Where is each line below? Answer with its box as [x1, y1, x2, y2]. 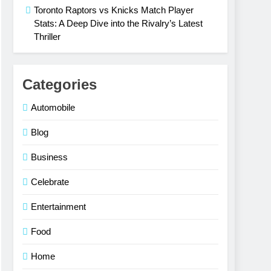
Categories [22, 76, 97, 93]
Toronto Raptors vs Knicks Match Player [34, 5, 194, 16]
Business [31, 152, 68, 163]
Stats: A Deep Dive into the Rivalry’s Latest [34, 18, 203, 29]
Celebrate [31, 177, 69, 188]
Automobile [31, 102, 75, 113]
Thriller [34, 31, 60, 42]
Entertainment [31, 201, 86, 212]
